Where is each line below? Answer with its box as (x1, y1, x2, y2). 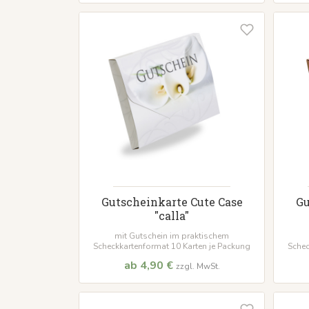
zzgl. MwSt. (175, 261, 220, 272)
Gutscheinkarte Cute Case (101, 195, 243, 210)
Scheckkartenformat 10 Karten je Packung (93, 241, 250, 252)
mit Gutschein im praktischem (114, 230, 229, 242)
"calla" (154, 208, 189, 223)
